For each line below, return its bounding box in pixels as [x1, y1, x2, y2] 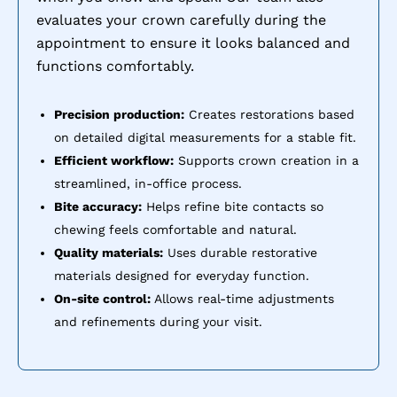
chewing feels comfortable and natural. [54, 222, 297, 237]
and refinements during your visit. [54, 315, 262, 330]
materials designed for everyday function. [54, 269, 309, 284]
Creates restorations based [184, 107, 354, 122]
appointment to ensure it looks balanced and [36, 35, 350, 52]
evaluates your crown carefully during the [36, 12, 326, 29]
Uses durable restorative [163, 245, 317, 261]
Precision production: [54, 107, 184, 122]
